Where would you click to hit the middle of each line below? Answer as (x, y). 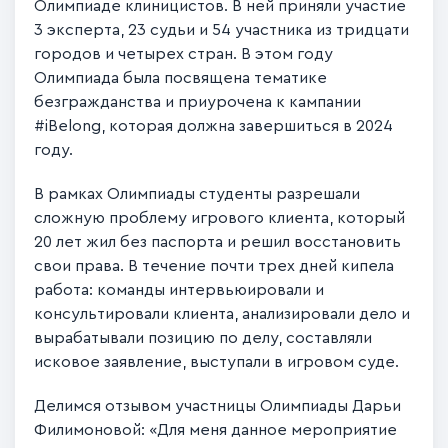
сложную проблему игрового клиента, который (220, 217)
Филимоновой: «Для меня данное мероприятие (216, 429)
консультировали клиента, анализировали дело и (222, 313)
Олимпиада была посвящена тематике (181, 77)
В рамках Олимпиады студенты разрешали (197, 193)
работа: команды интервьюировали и (179, 289)
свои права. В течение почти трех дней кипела (214, 265)
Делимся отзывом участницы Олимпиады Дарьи (218, 405)
